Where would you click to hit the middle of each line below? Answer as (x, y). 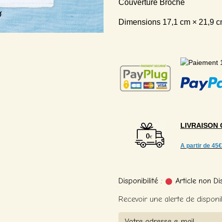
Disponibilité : (140, 181)
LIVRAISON (200, 125)
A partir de (195, 146)
